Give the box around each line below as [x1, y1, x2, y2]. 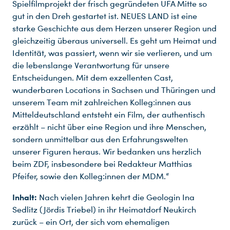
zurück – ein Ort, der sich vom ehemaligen [12, 217, 169, 227]
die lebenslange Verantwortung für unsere [12, 60, 169, 70]
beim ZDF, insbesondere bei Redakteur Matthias [12, 159, 192, 169]
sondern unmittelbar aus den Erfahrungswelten [12, 134, 188, 144]
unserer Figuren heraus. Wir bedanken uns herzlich [12, 146, 201, 157]
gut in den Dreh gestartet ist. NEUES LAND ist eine [12, 11, 197, 21]
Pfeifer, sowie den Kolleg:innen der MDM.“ [12, 171, 169, 181]
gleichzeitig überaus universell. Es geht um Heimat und [12, 35, 217, 46]
